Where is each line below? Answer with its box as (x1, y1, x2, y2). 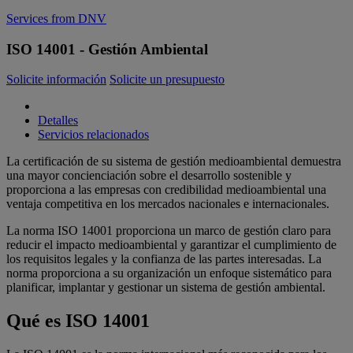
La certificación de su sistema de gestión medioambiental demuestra (6, 154, 341, 169)
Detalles (38, 113, 78, 128)
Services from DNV (6, 12, 106, 26)
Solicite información (6, 72, 106, 87)
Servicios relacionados (38, 128, 149, 142)
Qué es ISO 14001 (6, 310, 150, 332)
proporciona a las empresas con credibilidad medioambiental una (6, 183, 326, 197)
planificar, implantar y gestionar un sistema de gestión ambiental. (6, 281, 325, 295)
